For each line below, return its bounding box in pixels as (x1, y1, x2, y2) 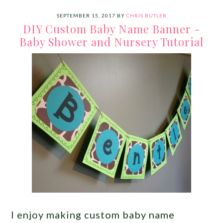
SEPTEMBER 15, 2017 (56, 12, 115, 18)
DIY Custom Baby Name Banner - (22, 21, 201, 36)
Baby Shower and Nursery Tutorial (19, 34, 204, 49)
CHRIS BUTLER (126, 12, 167, 18)
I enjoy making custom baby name (11, 208, 175, 221)
